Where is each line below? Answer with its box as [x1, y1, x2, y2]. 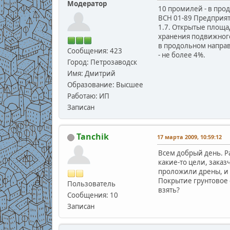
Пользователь [67, 179, 116, 189]
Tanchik [76, 131, 109, 143]
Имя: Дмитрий [67, 69, 116, 79]
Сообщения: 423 [67, 46, 122, 56]
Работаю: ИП [67, 91, 109, 101]
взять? [158, 185, 180, 195]
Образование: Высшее [67, 80, 143, 90]
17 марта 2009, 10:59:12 [157, 133, 222, 141]
